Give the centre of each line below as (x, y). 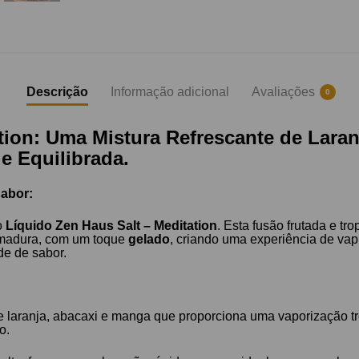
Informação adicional (170, 92)
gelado (149, 240)
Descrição (57, 92)
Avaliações (283, 92)
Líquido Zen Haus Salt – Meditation (112, 226)
